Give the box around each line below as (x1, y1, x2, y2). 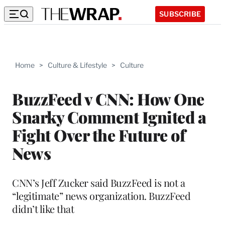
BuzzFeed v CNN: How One (12, 87, 204, 109)
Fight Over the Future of (12, 124, 185, 146)
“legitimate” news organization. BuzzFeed (12, 188, 190, 202)
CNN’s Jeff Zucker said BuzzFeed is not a (12, 175, 185, 189)
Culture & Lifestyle (48, 61, 107, 69)
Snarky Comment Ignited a (12, 105, 206, 128)
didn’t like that (12, 201, 74, 215)
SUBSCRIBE (159, 9, 201, 18)
